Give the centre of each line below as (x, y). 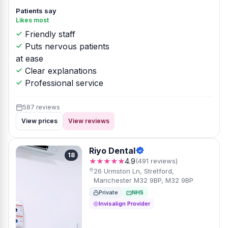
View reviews (89, 121)
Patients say (36, 11)
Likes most (32, 20)
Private (108, 192)
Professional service (63, 83)
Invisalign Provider (124, 204)
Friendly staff (49, 34)
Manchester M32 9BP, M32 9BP (144, 180)
